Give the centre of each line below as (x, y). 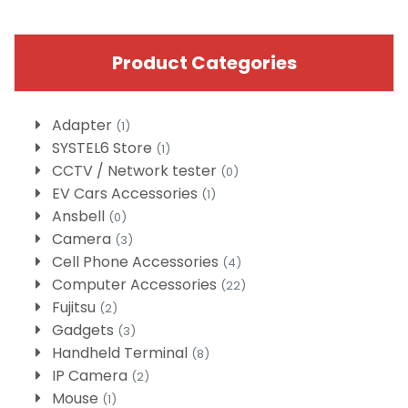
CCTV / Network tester (136, 171)
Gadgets (85, 331)
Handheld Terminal (122, 353)
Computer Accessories (136, 285)
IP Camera (92, 376)
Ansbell (80, 217)
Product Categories (204, 63)
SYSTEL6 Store (104, 148)
